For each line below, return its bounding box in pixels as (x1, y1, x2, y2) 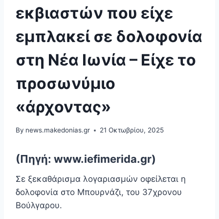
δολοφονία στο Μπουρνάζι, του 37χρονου (16, 187, 182, 197)
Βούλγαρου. (16, 200, 62, 211)
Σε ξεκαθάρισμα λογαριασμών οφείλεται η (16, 174, 186, 184)
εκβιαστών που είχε (16, 3, 173, 22)
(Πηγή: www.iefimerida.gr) (16, 153, 156, 166)
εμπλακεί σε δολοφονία (16, 26, 202, 46)
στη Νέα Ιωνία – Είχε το (16, 50, 196, 69)
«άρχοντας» (16, 97, 111, 116)
